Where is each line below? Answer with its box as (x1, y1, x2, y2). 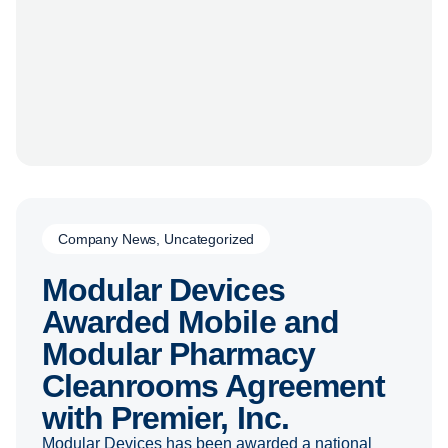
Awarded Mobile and (42, 303, 339, 340)
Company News (58, 230, 157, 247)
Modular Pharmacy (42, 335, 315, 372)
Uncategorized (164, 230, 255, 247)
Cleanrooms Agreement (42, 367, 385, 404)
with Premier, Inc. (42, 399, 289, 436)
